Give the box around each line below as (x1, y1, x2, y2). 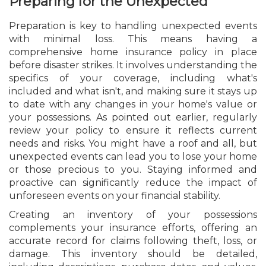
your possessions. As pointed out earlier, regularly (9, 112, 257, 123)
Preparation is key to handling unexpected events (9, 20, 257, 32)
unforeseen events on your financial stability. (9, 190, 220, 202)
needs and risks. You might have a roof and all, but (9, 138, 257, 150)
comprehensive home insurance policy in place (9, 46, 257, 58)
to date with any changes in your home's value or (9, 99, 257, 110)
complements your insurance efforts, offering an (9, 222, 257, 234)
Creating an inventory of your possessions (9, 209, 257, 221)
